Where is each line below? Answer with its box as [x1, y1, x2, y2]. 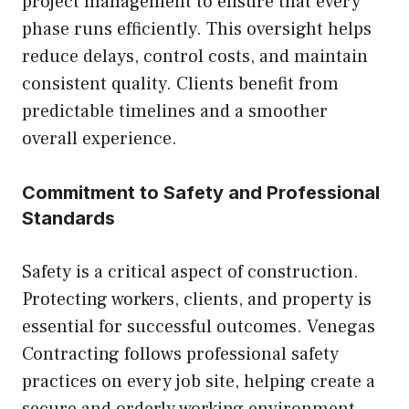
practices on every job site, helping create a [22, 370, 375, 394]
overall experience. [22, 127, 177, 152]
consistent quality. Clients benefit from [22, 72, 339, 97]
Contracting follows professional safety [22, 342, 339, 367]
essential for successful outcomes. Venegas [22, 315, 375, 340]
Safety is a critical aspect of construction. [22, 260, 359, 285]
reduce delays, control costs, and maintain [22, 45, 368, 69]
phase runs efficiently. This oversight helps [22, 17, 372, 42]
